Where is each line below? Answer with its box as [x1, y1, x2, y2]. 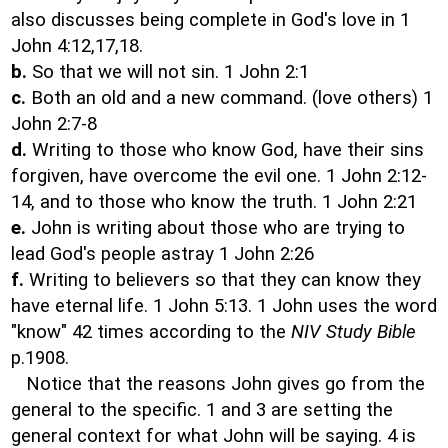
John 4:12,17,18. [11, 35, 143, 57]
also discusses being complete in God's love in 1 [11, 9, 410, 31]
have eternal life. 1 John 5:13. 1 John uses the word [11, 295, 437, 317]
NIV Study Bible [291, 321, 416, 343]
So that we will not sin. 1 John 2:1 [27, 61, 309, 83]
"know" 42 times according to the [11, 321, 291, 343]
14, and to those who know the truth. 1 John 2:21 [11, 191, 417, 213]
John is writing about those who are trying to [26, 217, 405, 239]
